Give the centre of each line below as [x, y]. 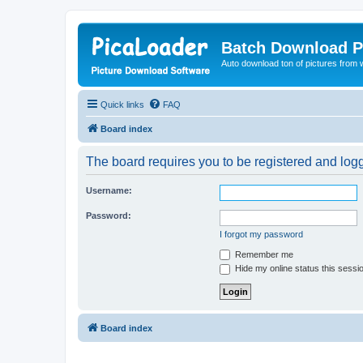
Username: [109, 190]
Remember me [263, 254]
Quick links [122, 104]
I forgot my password [261, 234]
